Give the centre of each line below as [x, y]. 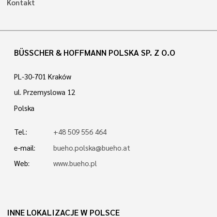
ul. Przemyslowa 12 [44, 92]
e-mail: [24, 147]
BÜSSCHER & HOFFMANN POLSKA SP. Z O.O [94, 53]
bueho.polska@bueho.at [92, 147]
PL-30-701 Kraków [42, 76]
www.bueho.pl [75, 163]
